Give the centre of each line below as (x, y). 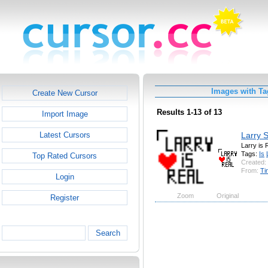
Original (228, 195)
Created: (254, 162)
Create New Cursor (65, 93)
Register (65, 198)
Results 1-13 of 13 (189, 112)
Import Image (65, 114)
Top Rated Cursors (65, 156)
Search (108, 233)
